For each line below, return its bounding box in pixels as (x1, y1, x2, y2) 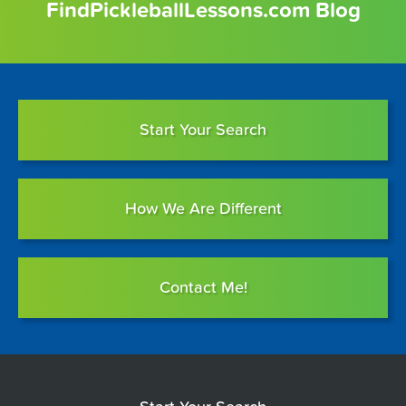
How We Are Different (124, 199, 282, 219)
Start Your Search (140, 121, 266, 140)
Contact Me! (159, 278, 247, 298)
